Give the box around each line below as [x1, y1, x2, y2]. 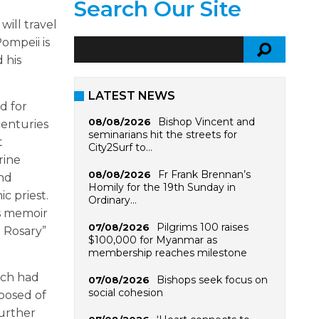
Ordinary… [88, 193, 137, 206]
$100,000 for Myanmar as [88, 233, 217, 246]
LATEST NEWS [88, 88, 175, 103]
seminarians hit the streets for [88, 127, 237, 141]
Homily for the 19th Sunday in [88, 180, 236, 194]
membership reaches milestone [88, 246, 247, 259]
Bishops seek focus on [156, 273, 268, 286]
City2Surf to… [88, 140, 152, 154]
